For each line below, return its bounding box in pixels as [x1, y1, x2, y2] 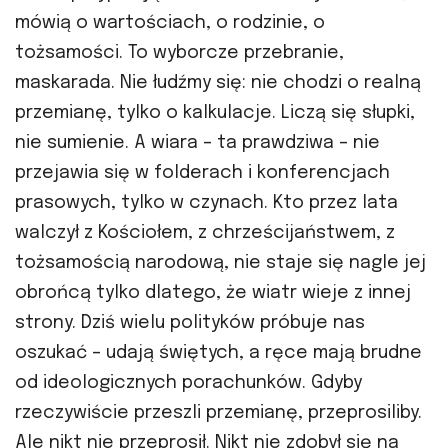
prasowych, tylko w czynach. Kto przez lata [15, 194, 398, 213]
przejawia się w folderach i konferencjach [15, 164, 390, 183]
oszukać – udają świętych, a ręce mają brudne [15, 344, 422, 363]
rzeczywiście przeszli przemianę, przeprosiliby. [15, 404, 422, 423]
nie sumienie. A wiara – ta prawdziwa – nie [15, 134, 380, 153]
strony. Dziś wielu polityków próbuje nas [15, 314, 365, 333]
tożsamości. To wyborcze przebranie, [15, 44, 344, 63]
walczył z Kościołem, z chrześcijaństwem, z [15, 224, 395, 243]
